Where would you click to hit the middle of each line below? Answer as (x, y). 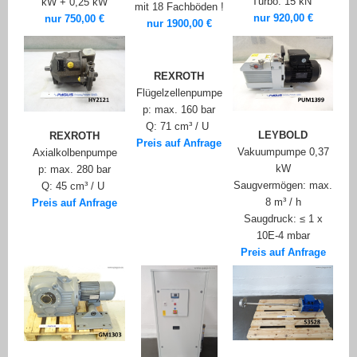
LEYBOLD (283, 135)
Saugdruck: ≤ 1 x (283, 219)
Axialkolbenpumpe (75, 153)
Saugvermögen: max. (283, 186)
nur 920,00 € (283, 18)
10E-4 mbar (283, 236)
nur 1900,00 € (179, 24)
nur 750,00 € (75, 19)
